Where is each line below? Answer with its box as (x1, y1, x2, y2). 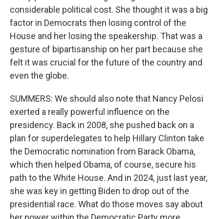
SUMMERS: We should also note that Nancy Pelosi (10, 93, 203, 104)
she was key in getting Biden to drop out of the (10, 186, 189, 196)
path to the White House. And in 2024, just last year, (10, 173, 207, 183)
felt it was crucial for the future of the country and (10, 57, 202, 67)
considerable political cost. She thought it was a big (10, 4, 208, 15)
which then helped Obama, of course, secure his (10, 159, 196, 170)
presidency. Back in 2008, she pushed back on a (10, 120, 194, 130)
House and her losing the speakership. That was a (10, 31, 202, 41)
